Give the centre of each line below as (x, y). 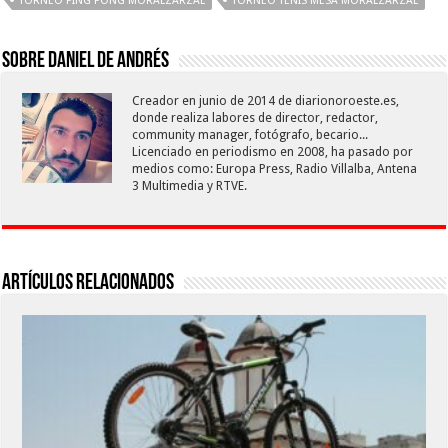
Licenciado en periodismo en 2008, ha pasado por (273, 152)
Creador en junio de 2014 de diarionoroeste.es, (266, 101)
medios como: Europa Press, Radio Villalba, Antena (275, 169)
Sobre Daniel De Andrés (86, 62)
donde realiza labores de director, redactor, (255, 118)
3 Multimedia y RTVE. (190, 186)
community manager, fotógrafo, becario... (250, 135)
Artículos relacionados (88, 284)
